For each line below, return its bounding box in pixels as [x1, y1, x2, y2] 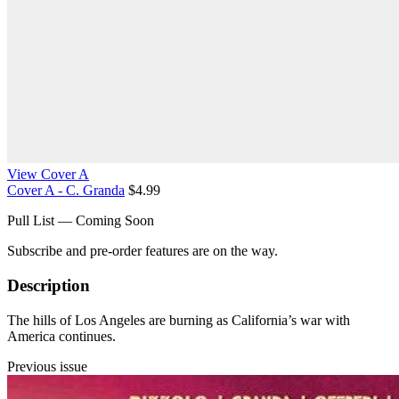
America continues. [7, 328, 116, 344]
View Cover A [7, 167, 89, 183]
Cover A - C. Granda [7, 183, 125, 199]
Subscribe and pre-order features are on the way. [7, 243, 278, 259]
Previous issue [7, 358, 87, 374]
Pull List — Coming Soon [7, 213, 154, 229]
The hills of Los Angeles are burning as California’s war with [7, 312, 350, 328]
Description [7, 276, 90, 296]
